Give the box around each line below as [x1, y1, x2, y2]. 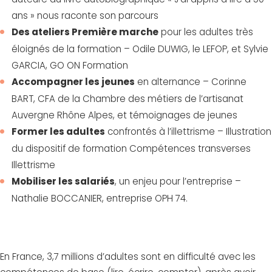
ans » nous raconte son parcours [12, 8, 158, 22]
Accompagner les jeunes [12, 75, 135, 88]
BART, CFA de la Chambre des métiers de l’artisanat [12, 92, 243, 105]
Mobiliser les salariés [12, 174, 115, 188]
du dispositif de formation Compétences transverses [12, 141, 251, 155]
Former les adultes [12, 124, 105, 138]
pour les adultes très [158, 25, 253, 38]
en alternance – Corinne [135, 75, 246, 88]
